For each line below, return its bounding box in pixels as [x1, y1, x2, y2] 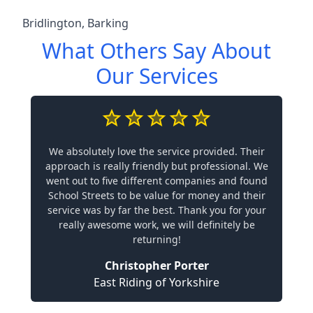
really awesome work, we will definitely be [58, 217, 255, 231]
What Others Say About [42, 36, 271, 65]
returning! [132, 232, 181, 246]
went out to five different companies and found [45, 173, 268, 187]
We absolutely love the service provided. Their [48, 144, 265, 158]
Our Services [95, 61, 218, 90]
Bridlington [22, 15, 82, 31]
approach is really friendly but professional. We [45, 159, 268, 173]
